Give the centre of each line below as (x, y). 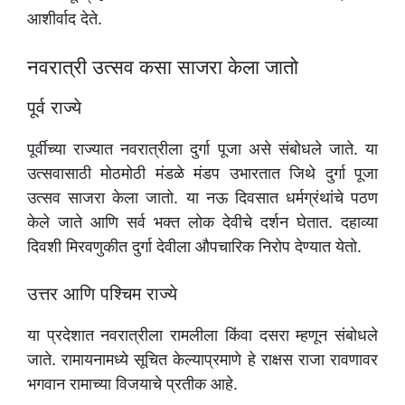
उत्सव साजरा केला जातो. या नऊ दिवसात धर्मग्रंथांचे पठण (202, 198)
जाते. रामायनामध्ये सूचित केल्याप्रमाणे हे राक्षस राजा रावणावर (202, 360)
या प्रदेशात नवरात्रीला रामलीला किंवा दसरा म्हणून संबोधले (202, 335)
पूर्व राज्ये (54, 108)
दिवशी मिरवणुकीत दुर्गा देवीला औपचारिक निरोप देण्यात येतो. (194, 247)
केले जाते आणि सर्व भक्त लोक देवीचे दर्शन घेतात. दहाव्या (202, 222)
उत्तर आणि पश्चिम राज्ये (102, 294)
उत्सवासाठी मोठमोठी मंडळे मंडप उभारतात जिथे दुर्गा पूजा (202, 174)
